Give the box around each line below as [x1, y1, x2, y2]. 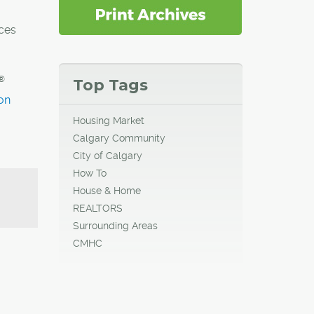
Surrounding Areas [72, 219, 158, 231]
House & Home [72, 184, 141, 196]
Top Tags [72, 75, 148, 95]
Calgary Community [72, 132, 165, 144]
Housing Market [72, 114, 144, 126]
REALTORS [72, 202, 123, 214]
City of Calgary [72, 149, 142, 161]
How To [72, 167, 107, 179]
